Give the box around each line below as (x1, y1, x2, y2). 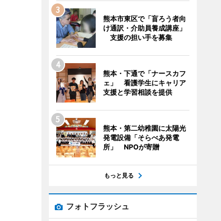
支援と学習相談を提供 (103, 88, 172, 96)
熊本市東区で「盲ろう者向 (103, 14, 186, 23)
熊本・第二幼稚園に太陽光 (103, 124, 186, 132)
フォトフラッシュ (66, 201, 129, 211)
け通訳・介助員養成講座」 (103, 24, 186, 32)
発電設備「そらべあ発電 (103, 133, 179, 142)
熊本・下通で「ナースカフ (103, 69, 186, 77)
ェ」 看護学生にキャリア (103, 78, 186, 87)
